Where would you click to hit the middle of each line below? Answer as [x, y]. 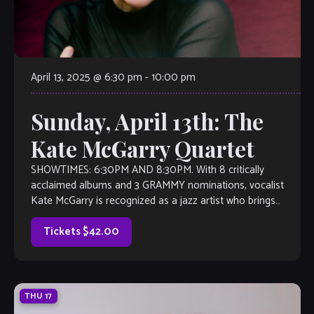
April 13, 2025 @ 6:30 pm [86, 78]
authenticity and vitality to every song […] [122, 217]
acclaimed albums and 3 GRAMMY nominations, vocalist [157, 186]
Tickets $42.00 [81, 232]
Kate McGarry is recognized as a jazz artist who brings [153, 201]
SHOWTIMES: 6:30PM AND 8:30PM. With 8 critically [147, 170]
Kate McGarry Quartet [142, 149]
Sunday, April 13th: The [147, 122]
